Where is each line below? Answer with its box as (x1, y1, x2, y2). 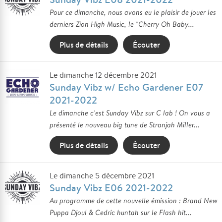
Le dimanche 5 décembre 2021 (50, 170, 154, 181)
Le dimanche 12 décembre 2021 (50, 70, 157, 80)
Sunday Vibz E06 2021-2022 (50, 181, 173, 194)
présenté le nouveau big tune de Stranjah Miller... (50, 120, 200, 129)
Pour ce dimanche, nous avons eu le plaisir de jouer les (50, 7, 216, 17)
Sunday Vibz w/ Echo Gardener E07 (50, 80, 203, 94)
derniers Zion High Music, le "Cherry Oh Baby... (50, 19, 194, 29)
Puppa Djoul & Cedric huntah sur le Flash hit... (50, 208, 192, 217)
